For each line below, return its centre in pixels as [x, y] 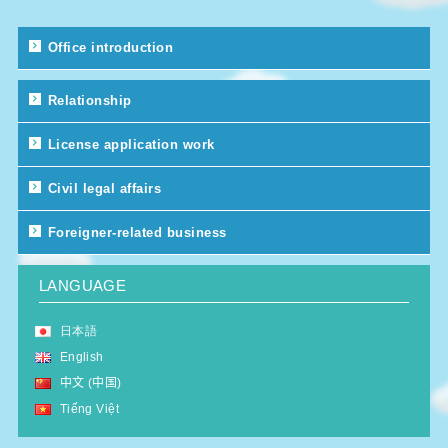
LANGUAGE [82, 285]
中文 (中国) [90, 383]
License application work [131, 144]
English [81, 357]
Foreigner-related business [137, 232]
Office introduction [110, 47]
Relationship [89, 100]
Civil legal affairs [104, 188]
